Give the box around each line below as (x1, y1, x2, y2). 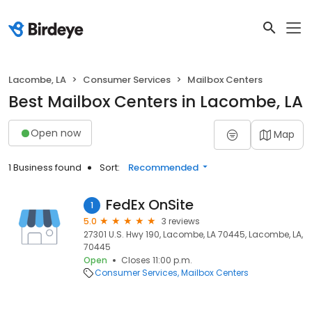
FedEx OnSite (106, 195, 194, 214)
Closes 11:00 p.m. (121, 254, 192, 266)
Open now (31, 125, 81, 140)
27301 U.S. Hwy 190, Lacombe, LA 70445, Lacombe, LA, (84, 228, 303, 240)
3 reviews (162, 215, 200, 227)
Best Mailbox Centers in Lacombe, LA (8, 91, 303, 113)
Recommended (128, 161, 198, 174)
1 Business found (8, 161, 81, 174)
